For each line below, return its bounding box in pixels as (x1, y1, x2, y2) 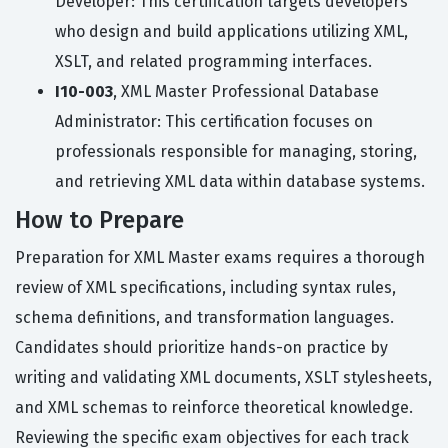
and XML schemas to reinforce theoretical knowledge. (15, 398, 413, 418)
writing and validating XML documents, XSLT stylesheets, (15, 368, 432, 388)
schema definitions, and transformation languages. (15, 308, 394, 328)
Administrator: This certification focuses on (55, 112, 373, 132)
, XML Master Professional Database (113, 82, 379, 102)
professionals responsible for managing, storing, (55, 142, 417, 162)
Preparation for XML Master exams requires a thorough (15, 248, 425, 268)
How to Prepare (15, 206, 184, 235)
